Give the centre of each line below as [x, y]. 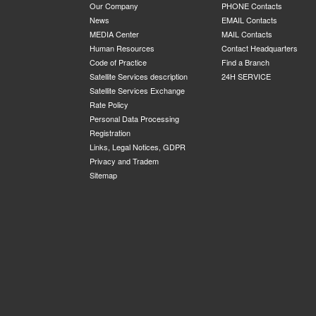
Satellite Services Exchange [137, 91]
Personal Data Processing [134, 119]
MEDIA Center [114, 34]
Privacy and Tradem [124, 161]
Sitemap [103, 175]
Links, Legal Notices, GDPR [138, 147]
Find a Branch [245, 62]
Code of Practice [118, 62]
